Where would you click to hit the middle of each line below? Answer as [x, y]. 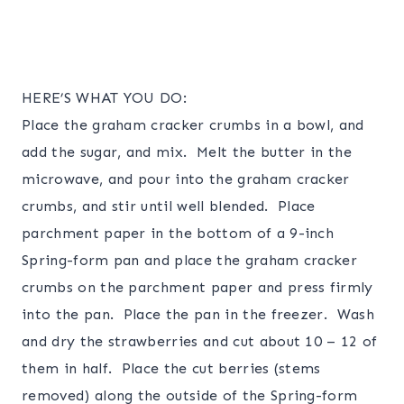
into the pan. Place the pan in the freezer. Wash [198, 314]
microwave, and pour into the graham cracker [186, 179]
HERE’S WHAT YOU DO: [105, 97]
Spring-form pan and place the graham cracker [190, 260]
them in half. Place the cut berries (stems [171, 368]
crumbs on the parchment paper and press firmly [197, 287]
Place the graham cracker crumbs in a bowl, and [193, 124]
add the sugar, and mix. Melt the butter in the [187, 151]
